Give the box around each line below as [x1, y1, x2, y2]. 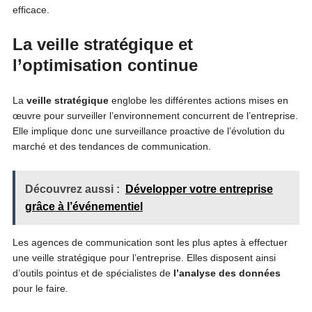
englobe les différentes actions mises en [108, 94, 288, 106]
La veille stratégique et [12, 34, 193, 54]
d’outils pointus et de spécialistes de [12, 267, 173, 279]
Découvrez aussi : [24, 182, 120, 195]
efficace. [12, 3, 49, 15]
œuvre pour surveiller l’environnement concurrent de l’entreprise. [12, 109, 298, 121]
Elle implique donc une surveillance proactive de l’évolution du [12, 125, 285, 136]
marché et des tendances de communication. [12, 140, 211, 152]
